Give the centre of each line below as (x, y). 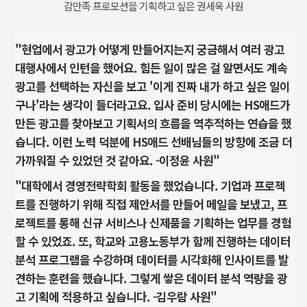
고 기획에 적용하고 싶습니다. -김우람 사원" (119, 296)
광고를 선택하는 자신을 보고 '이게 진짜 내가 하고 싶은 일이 (152, 86)
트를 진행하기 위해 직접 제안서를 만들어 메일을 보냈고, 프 (151, 204)
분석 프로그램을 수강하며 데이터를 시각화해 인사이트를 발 (152, 259)
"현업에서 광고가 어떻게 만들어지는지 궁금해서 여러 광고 (150, 49)
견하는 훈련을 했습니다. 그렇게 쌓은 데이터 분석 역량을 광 (151, 278)
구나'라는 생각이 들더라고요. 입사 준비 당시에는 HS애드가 (152, 104)
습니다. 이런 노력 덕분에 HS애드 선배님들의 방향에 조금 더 (153, 141)
